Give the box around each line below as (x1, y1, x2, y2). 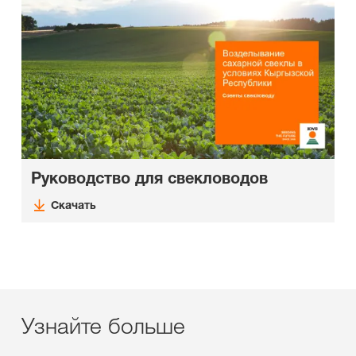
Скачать (50, 198, 96, 212)
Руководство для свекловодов (31, 168, 268, 188)
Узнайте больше (21, 311, 185, 340)
